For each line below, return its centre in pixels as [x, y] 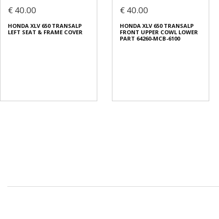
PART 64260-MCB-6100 [150, 39]
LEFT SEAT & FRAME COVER [45, 32]
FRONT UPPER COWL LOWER [159, 32]
